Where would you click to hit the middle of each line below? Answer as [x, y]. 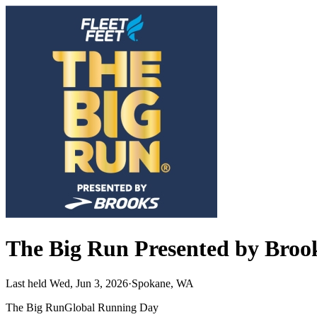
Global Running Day [111, 307]
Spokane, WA [163, 283]
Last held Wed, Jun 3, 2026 [67, 283]
